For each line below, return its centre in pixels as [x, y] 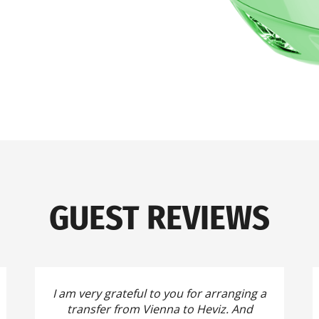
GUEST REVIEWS [159, 218]
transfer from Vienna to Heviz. [149, 309]
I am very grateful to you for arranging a [159, 293]
